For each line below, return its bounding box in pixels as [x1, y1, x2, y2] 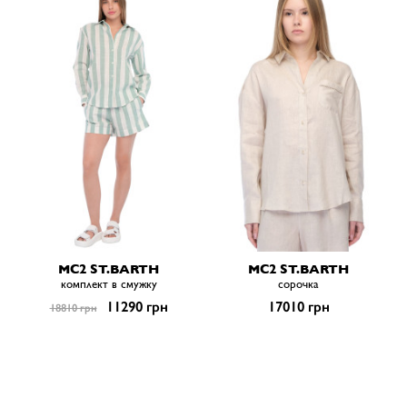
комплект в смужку [60, 276, 157, 291]
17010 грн [267, 297, 330, 315]
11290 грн [102, 297, 168, 315]
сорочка [278, 276, 319, 291]
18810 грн [49, 301, 97, 314]
